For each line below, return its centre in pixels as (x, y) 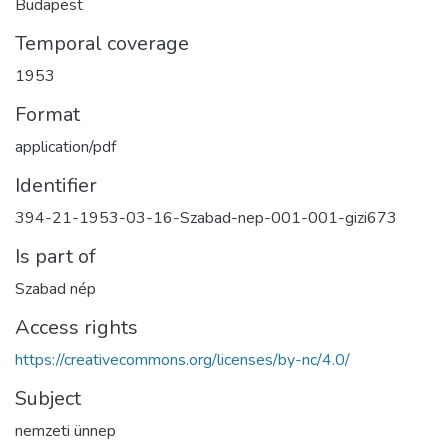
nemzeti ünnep (65, 430)
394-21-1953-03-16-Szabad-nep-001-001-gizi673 (206, 217)
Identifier (56, 185)
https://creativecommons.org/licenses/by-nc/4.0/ (182, 359)
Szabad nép (55, 288)
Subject (48, 398)
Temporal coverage (102, 43)
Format (47, 114)
